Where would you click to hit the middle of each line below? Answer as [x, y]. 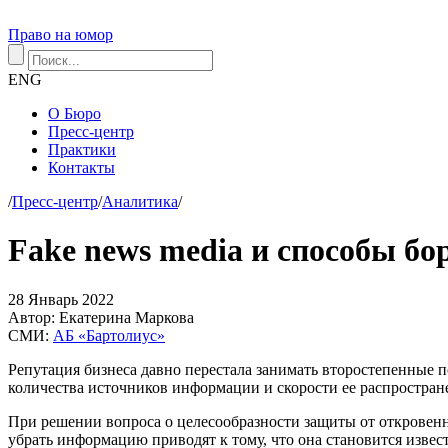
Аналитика [140, 201]
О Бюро [74, 113]
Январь [55, 299]
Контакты [81, 167]
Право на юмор [60, 34]
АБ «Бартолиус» [109, 335]
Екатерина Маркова [126, 317]
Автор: [33, 317]
